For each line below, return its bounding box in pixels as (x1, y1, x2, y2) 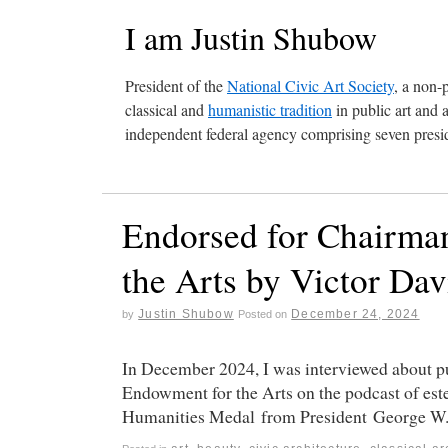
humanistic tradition (208, 99, 332, 120)
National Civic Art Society (227, 75, 394, 96)
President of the (125, 75, 227, 96)
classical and (125, 99, 208, 120)
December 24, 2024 (291, 307, 420, 321)
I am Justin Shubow (125, 16, 377, 59)
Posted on (238, 308, 288, 320)
